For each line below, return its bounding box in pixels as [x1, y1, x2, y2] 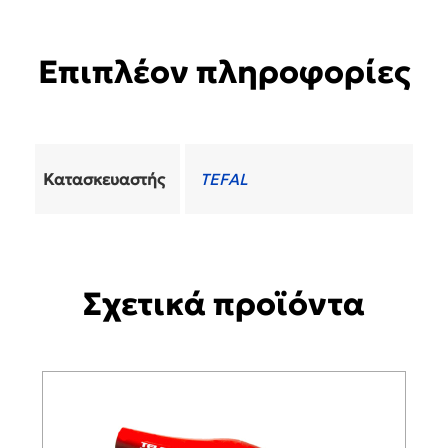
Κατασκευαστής [43, 169, 165, 190]
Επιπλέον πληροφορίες [37, 52, 411, 93]
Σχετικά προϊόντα [83, 284, 365, 325]
